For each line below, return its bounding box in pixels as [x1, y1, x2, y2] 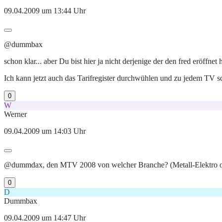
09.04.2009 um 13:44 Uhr [4, 6, 86, 15]
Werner [4, 110, 27, 119]
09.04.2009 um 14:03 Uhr [4, 127, 86, 136]
